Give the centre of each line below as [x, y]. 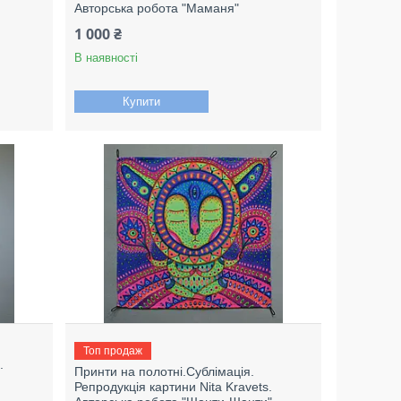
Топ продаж [113, 351]
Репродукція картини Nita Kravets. [174, 387]
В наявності [107, 58]
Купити [142, 102]
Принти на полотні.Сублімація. [165, 371]
